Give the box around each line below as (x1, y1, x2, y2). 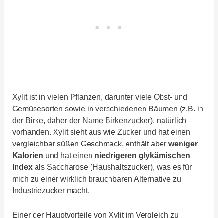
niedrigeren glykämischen (92, 150, 191, 160)
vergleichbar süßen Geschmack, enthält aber (12, 139, 169, 148)
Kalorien (12, 150, 44, 160)
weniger (168, 139, 198, 148)
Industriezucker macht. (12, 185, 92, 195)
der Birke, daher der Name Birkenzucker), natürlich (12, 115, 187, 125)
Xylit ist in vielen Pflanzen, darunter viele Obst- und (12, 92, 188, 101)
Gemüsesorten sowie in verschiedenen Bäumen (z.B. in (12, 104, 204, 113)
